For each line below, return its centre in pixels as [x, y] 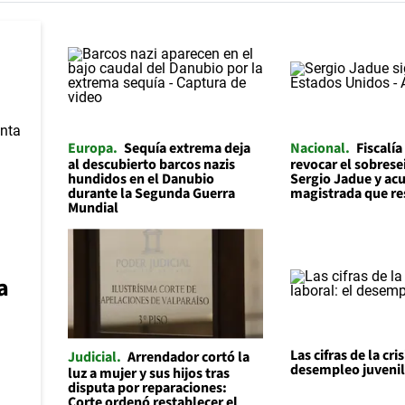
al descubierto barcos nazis [151, 165]
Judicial [92, 357]
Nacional [318, 149]
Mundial [93, 208]
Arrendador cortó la [188, 357]
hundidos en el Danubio [141, 179]
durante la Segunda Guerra [151, 194]
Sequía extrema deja [187, 149]
